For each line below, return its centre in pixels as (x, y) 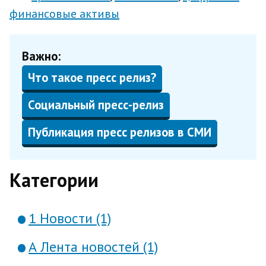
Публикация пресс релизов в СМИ (119, 132)
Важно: (41, 56)
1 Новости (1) (70, 218)
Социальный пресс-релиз (96, 104)
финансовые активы (64, 14)
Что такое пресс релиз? (92, 77)
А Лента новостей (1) (93, 247)
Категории (54, 180)
